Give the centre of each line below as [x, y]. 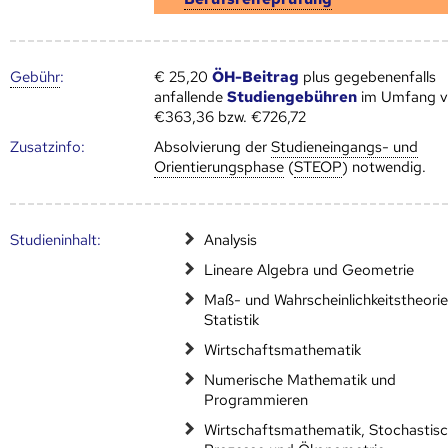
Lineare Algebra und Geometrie [309, 269]
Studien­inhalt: [55, 239]
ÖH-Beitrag [256, 76]
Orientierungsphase [219, 166]
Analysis [231, 239]
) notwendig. [384, 166]
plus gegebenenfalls [368, 76]
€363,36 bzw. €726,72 [230, 116]
